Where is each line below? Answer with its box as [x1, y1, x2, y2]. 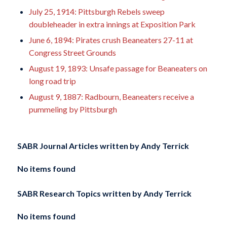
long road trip [28, 76, 76, 86]
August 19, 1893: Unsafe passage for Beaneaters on [28, 63, 207, 73]
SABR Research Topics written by [17, 188, 142, 198]
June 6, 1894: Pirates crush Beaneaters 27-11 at [28, 35, 193, 45]
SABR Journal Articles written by [17, 141, 139, 151]
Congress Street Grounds [28, 48, 116, 58]
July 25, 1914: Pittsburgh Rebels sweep [28, 7, 165, 17]
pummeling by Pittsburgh [28, 104, 117, 115]
